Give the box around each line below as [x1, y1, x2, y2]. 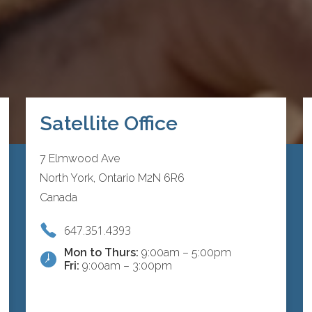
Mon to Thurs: [63, 246, 139, 260]
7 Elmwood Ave [39, 152, 120, 166]
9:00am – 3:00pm [79, 259, 172, 273]
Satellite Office [39, 111, 178, 136]
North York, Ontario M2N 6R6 [39, 171, 185, 185]
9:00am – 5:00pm [138, 246, 231, 260]
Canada [39, 191, 77, 205]
